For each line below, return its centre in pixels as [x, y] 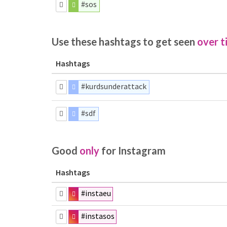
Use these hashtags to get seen [124, 42]
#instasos [98, 216]
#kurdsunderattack [114, 86]
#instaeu [96, 193]
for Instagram [133, 150]
